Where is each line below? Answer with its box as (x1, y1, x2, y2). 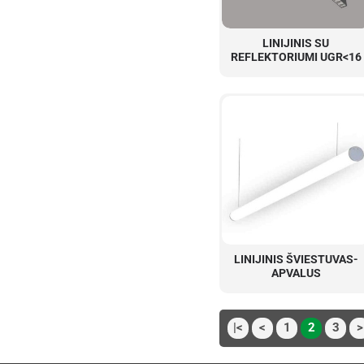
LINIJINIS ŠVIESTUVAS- (233, 252, 358, 266)
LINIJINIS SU (262, 36, 329, 50)
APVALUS (271, 266, 321, 279)
